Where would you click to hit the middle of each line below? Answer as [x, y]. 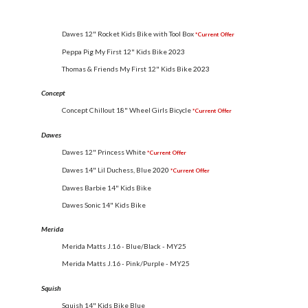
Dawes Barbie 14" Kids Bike [107, 188]
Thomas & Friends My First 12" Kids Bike [127, 68]
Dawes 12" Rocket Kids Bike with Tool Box [128, 33]
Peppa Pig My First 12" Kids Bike [114, 51]
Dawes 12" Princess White [104, 152]
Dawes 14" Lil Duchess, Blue [107, 170]
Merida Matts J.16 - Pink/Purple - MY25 [126, 264]
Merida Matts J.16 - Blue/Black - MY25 [124, 246]
